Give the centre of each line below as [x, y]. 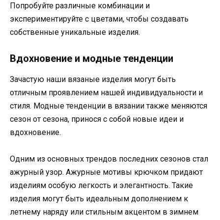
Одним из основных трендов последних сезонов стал [109, 159]
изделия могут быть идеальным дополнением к [99, 199]
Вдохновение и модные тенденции [92, 58]
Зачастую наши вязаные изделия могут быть [93, 79]
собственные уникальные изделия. [75, 32]
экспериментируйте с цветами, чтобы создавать [99, 19]
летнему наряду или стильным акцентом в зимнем [104, 212]
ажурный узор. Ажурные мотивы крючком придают [106, 172]
